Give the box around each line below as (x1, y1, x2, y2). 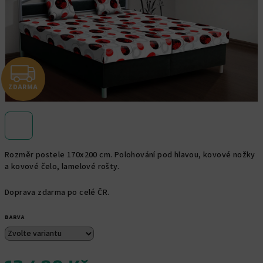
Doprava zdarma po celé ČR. (5, 187, 110, 198)
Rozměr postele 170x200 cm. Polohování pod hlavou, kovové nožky (5, 149, 255, 161)
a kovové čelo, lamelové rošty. (5, 161, 119, 173)
